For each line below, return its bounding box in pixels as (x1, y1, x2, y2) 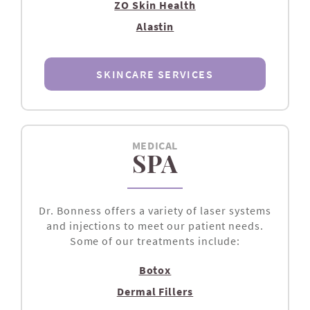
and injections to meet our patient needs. (46, 219, 264, 233)
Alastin (136, 19, 174, 34)
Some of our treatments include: (69, 234, 241, 248)
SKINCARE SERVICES (96, 67, 214, 82)
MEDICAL (131, 138, 179, 153)
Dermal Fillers (116, 284, 194, 299)
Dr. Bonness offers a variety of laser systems (39, 203, 271, 218)
